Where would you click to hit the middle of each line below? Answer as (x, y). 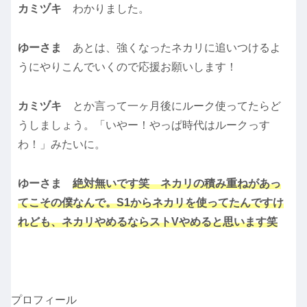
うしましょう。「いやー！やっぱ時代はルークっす (144, 125)
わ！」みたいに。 (62, 144)
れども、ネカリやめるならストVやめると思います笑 (148, 221)
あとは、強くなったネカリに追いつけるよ (177, 48)
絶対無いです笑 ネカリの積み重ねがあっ (177, 183)
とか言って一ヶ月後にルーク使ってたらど (177, 106)
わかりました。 (111, 9)
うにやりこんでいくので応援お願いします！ (127, 67)
